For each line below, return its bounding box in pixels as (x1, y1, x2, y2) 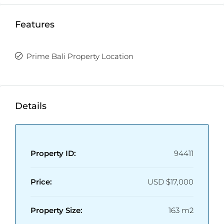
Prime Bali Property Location (26, 51, 133, 61)
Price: (30, 177, 52, 187)
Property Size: (30, 205, 82, 215)
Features (15, 19, 54, 30)
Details (15, 100, 46, 112)
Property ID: (30, 148, 76, 158)
